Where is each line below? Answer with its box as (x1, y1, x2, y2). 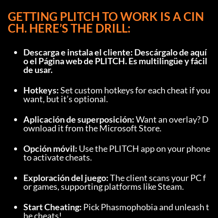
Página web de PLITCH (38, 55, 125, 67)
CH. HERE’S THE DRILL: (8, 21, 130, 36)
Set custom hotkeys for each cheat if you (60, 85, 210, 96)
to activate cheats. (23, 152, 92, 163)
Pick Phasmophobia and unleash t (83, 201, 209, 213)
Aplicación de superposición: (23, 114, 136, 125)
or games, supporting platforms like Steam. (23, 181, 184, 192)
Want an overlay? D (136, 114, 209, 125)
